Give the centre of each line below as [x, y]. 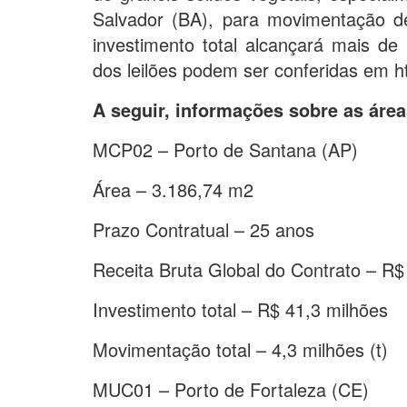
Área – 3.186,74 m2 [173, 189]
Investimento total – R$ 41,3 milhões [240, 309]
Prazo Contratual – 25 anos [203, 229]
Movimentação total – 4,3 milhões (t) [240, 349]
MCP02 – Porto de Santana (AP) [225, 149]
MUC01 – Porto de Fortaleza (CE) [231, 389]
